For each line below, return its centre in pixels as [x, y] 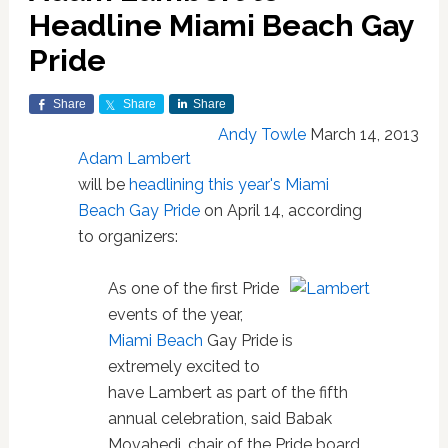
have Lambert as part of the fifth [227, 392]
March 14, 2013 [365, 134]
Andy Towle [262, 134]
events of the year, [175, 314]
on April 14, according [280, 210]
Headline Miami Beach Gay [221, 25]
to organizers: [127, 236]
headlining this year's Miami [228, 184]
